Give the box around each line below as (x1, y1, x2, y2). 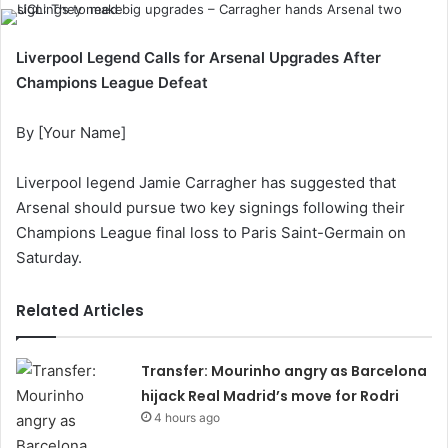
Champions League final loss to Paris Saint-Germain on (16, 223, 406, 242)
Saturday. (16, 248, 82, 267)
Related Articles (16, 300, 144, 321)
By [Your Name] (16, 123, 126, 142)
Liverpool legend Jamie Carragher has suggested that (16, 173, 396, 192)
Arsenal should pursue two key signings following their (16, 198, 405, 217)
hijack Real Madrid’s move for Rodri (141, 386, 400, 406)
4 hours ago (154, 410, 221, 425)
